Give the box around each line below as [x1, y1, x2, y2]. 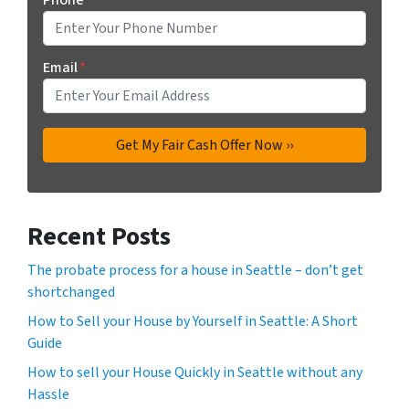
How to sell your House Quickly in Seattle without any [27, 362, 362, 383]
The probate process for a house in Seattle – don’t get [27, 259, 363, 280]
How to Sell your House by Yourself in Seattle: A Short [27, 310, 358, 331]
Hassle [27, 383, 69, 404]
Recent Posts [27, 217, 171, 255]
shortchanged [27, 281, 115, 302]
